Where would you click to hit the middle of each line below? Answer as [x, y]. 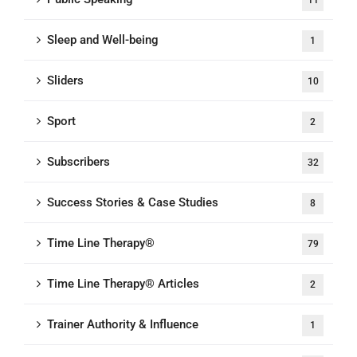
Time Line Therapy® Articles [123, 284]
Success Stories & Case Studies [133, 203]
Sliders [65, 81]
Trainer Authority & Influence [123, 325]
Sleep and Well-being [103, 40]
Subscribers [78, 162]
